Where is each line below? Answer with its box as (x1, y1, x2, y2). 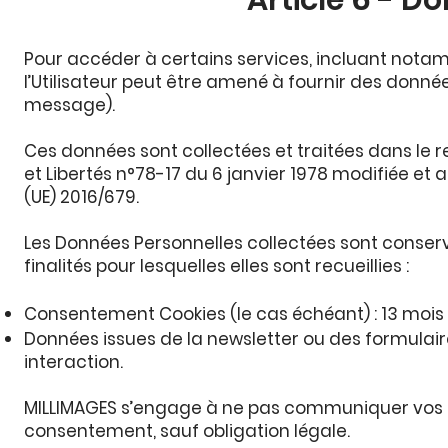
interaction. (24, 350, 123, 374)
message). (24, 93, 115, 117)
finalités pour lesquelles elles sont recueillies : (24, 254, 409, 278)
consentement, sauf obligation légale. (24, 419, 350, 443)
